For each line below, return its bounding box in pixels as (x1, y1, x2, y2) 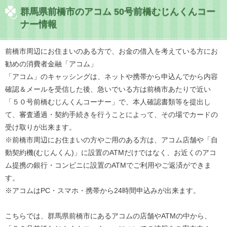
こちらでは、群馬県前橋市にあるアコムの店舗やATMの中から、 (5, 212, 211, 220)
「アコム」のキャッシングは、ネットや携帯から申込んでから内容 (5, 72, 218, 81)
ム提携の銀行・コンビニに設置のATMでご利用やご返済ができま (5, 161, 211, 170)
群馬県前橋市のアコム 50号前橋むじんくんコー (20, 7, 215, 17)
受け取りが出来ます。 (5, 123, 76, 132)
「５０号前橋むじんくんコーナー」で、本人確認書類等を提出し (5, 98, 211, 106)
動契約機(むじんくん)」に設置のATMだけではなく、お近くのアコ (5, 148, 216, 157)
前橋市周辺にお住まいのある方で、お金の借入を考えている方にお (5, 47, 218, 56)
